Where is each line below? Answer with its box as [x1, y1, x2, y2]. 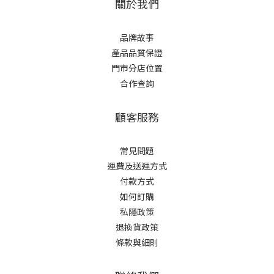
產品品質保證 [111, 46, 163, 59]
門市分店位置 [111, 62, 163, 74]
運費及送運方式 [107, 160, 167, 172]
